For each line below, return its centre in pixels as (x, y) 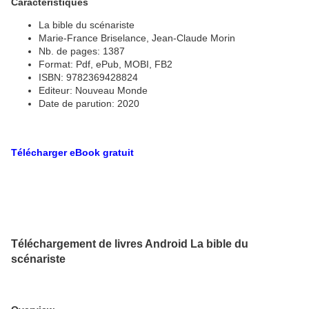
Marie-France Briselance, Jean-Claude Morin (137, 38)
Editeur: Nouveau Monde (93, 90)
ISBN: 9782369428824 (88, 77)
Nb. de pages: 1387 (82, 51)
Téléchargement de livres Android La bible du (130, 243)
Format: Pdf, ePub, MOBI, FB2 (106, 64)
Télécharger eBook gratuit (72, 152)
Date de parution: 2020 (89, 103)
